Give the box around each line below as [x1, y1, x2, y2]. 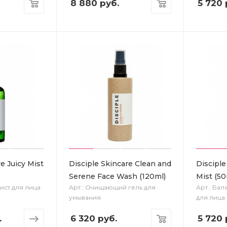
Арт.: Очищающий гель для [68, 183, 156, 191]
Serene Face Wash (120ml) [68, 171, 166, 181]
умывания [68, 193, 101, 201]
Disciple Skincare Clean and [68, 159, 171, 168]
